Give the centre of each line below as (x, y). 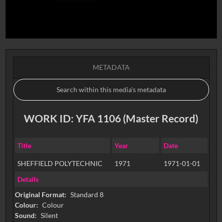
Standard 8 (87, 195)
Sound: (26, 216)
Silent (49, 216)
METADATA (111, 67)
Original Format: (41, 195)
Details (28, 179)
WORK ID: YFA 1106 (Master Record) (111, 118)
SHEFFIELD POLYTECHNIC (60, 163)
